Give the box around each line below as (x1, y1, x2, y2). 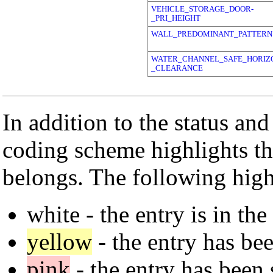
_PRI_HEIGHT (151, 13, 200, 23)
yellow (27, 228, 92, 255)
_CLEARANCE (151, 63, 203, 73)
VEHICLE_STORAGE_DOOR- (151, 4, 253, 13)
